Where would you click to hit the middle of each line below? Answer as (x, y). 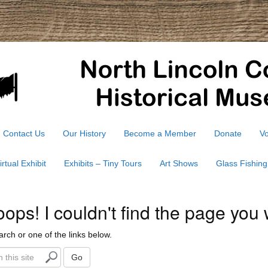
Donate (228, 133)
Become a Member (160, 133)
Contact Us (24, 133)
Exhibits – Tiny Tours (103, 163)
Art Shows (179, 163)
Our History (84, 133)
